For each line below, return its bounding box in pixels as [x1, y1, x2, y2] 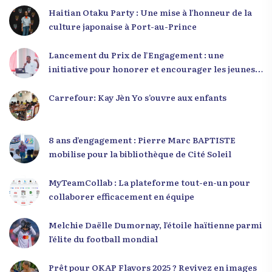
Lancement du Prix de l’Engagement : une [49, 48, 224, 61]
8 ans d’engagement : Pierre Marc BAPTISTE [49, 133, 236, 146]
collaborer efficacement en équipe [49, 189, 194, 202]
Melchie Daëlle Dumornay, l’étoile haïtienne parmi [49, 218, 262, 231]
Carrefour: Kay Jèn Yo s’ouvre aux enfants [49, 90, 226, 103]
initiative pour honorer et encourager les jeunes [49, 62, 255, 75]
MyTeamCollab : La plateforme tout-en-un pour [49, 175, 250, 188]
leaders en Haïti [49, 76, 117, 89]
